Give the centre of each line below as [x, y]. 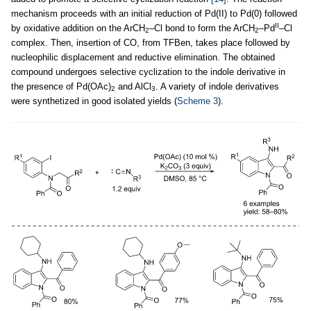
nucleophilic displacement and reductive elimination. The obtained [143, 57]
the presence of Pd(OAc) [61, 86]
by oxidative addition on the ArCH [78, 28]
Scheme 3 [197, 101]
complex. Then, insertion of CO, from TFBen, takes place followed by [151, 42]
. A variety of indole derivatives [217, 86]
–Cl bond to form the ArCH [202, 28]
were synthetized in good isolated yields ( [94, 101]
